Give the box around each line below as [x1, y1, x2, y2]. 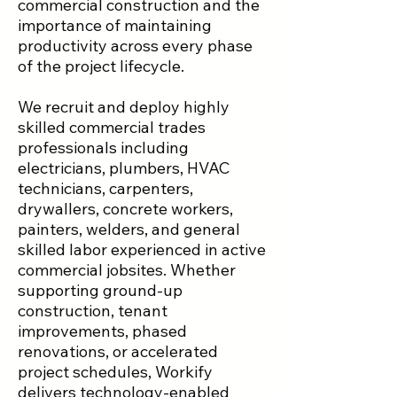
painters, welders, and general [18, 219, 240, 239]
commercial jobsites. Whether [18, 260, 236, 280]
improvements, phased [18, 321, 187, 341]
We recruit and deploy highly [18, 97, 230, 117]
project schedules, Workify [18, 362, 213, 382]
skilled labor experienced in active [18, 239, 266, 260]
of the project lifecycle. [18, 56, 184, 76]
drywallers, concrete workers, [18, 198, 233, 219]
